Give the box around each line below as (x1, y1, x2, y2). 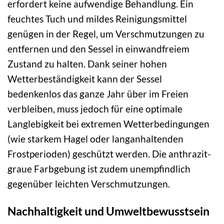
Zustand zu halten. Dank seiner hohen (7, 58, 167, 70)
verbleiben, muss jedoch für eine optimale (7, 103, 182, 115)
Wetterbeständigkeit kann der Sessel (7, 73, 162, 85)
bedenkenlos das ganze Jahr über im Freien (7, 88, 188, 100)
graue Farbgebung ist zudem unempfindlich (7, 163, 190, 175)
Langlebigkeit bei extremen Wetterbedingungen (7, 118, 209, 130)
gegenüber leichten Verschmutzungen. (7, 178, 170, 190)
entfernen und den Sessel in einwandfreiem (7, 43, 189, 55)
